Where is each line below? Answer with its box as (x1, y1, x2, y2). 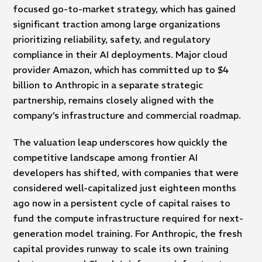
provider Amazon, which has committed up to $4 (13, 64, 229, 76)
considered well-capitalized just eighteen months (13, 182, 237, 194)
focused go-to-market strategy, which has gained (13, 3, 236, 15)
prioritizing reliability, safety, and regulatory (13, 33, 211, 46)
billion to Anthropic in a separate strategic (13, 79, 204, 91)
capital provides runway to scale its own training (13, 243, 229, 255)
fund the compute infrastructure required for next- (13, 212, 244, 225)
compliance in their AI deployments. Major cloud (13, 49, 228, 61)
